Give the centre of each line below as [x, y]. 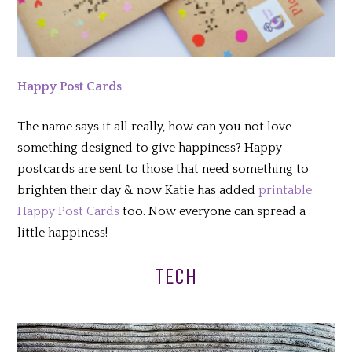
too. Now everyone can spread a [213, 211]
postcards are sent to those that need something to [163, 169]
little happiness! [63, 232]
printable [286, 190]
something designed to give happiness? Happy [150, 147]
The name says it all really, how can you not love [155, 126]
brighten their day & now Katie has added [138, 190]
